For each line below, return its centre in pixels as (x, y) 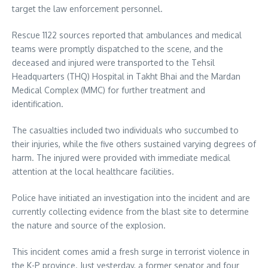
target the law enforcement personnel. (87, 9)
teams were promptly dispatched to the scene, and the (118, 49)
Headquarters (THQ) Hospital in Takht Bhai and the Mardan (126, 76)
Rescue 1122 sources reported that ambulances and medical (127, 35)
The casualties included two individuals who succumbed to (125, 130)
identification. (38, 104)
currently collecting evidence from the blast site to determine (130, 211)
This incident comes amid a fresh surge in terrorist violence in (131, 252)
